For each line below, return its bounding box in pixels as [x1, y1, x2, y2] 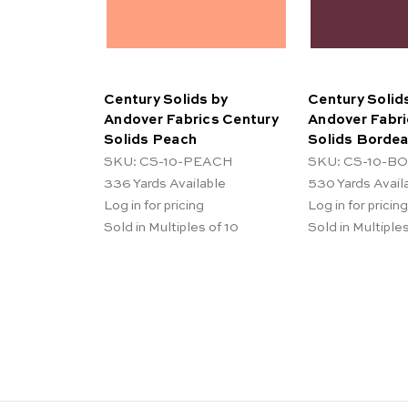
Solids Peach [104, 132, 197, 147]
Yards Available [133, 178, 226, 191]
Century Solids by [104, 92, 229, 107]
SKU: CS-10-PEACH [104, 156, 233, 169]
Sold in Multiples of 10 [104, 221, 239, 235]
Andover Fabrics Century [104, 112, 279, 127]
